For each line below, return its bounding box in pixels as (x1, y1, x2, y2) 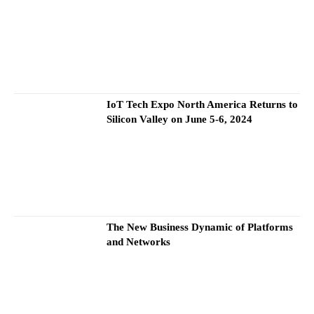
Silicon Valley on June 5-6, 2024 (107, 113, 253, 125)
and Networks (107, 236, 171, 248)
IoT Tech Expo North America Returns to (107, 98, 299, 110)
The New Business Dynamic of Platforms (107, 221, 294, 233)
